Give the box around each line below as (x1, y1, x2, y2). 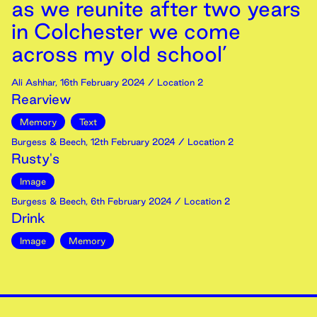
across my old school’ (11, 42, 227, 66)
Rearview (11, 91, 71, 107)
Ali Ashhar (11, 77, 55, 87)
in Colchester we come (11, 19, 241, 43)
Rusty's (11, 151, 59, 166)
